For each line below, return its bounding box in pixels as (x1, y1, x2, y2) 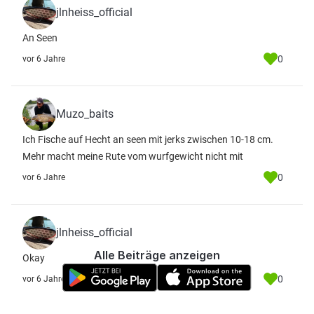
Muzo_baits (56, 107, 114, 121)
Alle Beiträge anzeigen (94, 248, 220, 262)
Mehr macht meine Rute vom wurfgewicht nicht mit (22, 151, 243, 162)
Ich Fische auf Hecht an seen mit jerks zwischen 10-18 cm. (22, 134, 273, 145)
